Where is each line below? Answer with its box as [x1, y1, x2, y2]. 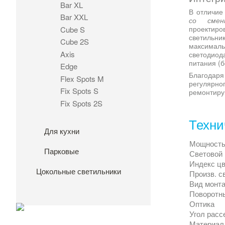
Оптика [189, 198, 214, 209]
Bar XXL [60, 12, 88, 23]
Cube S [60, 24, 85, 35]
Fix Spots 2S [60, 97, 102, 108]
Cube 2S [60, 36, 89, 47]
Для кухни [44, 126, 79, 137]
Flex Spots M [60, 73, 104, 84]
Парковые [44, 146, 79, 157]
